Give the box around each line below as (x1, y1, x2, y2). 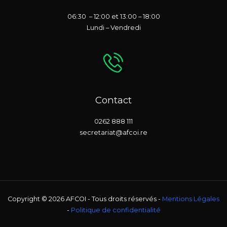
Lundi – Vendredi (86, 24, 141, 32)
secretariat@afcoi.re (80, 129, 147, 137)
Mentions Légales (162, 195, 219, 203)
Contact (95, 94, 132, 106)
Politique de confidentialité (70, 206, 161, 214)
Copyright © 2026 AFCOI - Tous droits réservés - (8, 195, 162, 203)
